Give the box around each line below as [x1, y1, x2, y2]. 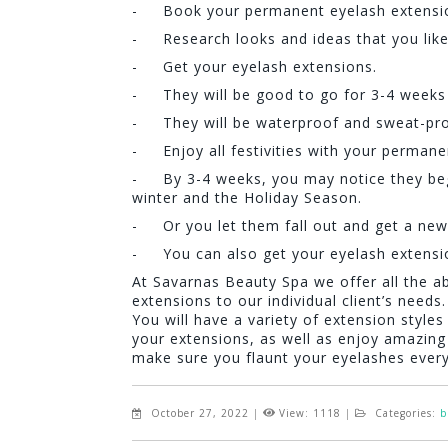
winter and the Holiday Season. [132, 188, 362, 208]
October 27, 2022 [147, 406, 253, 421]
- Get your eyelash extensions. [132, 57, 377, 77]
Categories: [371, 406, 440, 421]
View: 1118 [279, 406, 345, 421]
